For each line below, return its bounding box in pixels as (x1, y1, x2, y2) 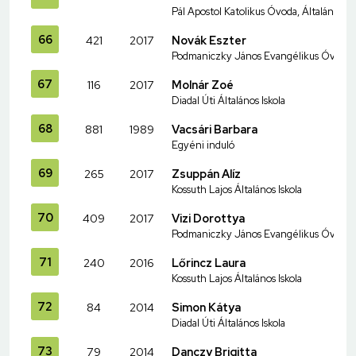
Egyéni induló (172, 137, 234, 152)
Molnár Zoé (172, 76, 234, 92)
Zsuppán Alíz (172, 165, 241, 181)
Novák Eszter (172, 32, 246, 48)
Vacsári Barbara (172, 121, 257, 137)
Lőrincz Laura (172, 254, 246, 270)
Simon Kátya (172, 299, 241, 315)
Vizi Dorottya (172, 210, 245, 226)
